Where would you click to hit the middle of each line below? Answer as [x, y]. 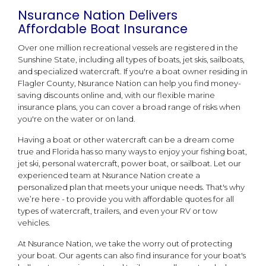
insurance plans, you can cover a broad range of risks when [129, 107]
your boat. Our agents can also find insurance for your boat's [132, 255]
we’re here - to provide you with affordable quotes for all [126, 199]
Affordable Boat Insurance [103, 28]
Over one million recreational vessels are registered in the [128, 47]
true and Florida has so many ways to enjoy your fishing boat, [132, 151]
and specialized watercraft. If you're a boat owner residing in [133, 71]
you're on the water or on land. [77, 118]
